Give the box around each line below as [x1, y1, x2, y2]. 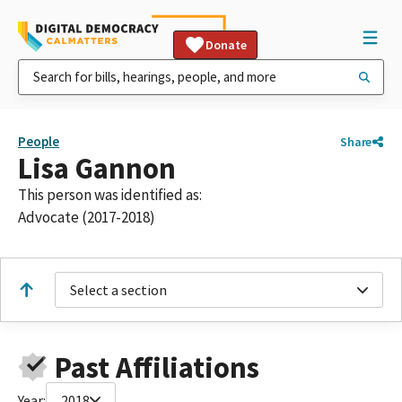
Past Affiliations [54, 348, 259, 386]
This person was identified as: [18, 185, 202, 205]
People [18, 133, 59, 150]
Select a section [70, 281, 167, 299]
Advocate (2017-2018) [18, 207, 155, 227]
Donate [205, 37, 247, 53]
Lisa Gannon [18, 150, 176, 187]
